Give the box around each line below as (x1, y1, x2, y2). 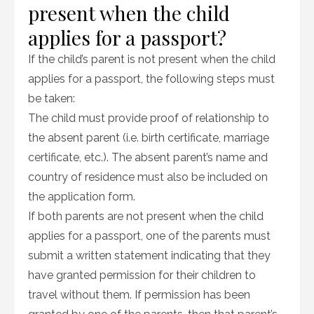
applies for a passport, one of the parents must (28, 229, 271, 243)
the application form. (28, 190, 135, 203)
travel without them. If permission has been (28, 288, 250, 301)
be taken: (28, 92, 75, 105)
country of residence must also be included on (28, 170, 268, 184)
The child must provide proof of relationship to (28, 111, 269, 125)
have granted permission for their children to (28, 268, 256, 282)
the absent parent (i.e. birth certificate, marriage (28, 131, 269, 144)
